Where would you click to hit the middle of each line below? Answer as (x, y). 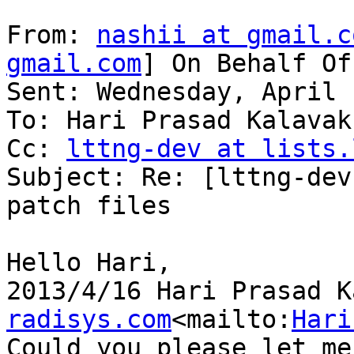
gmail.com (74, 64)
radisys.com (89, 320)
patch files (89, 206)
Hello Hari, (89, 263)
